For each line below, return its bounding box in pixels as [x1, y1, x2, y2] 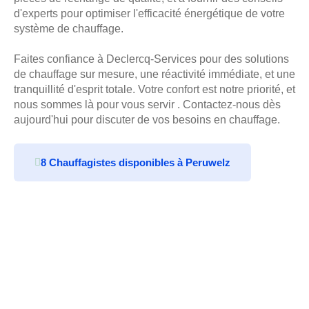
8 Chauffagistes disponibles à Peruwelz [41, 156, 230, 168]
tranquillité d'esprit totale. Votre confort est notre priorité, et [14, 83, 295, 95]
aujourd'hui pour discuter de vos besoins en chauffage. [14, 113, 280, 126]
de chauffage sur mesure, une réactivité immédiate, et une [14, 68, 295, 80]
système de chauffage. [14, 22, 123, 34]
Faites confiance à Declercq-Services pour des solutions [14, 52, 289, 65]
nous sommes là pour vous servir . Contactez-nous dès [14, 98, 281, 110]
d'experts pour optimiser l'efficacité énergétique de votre [14, 7, 285, 19]
